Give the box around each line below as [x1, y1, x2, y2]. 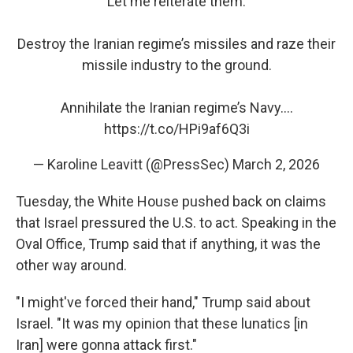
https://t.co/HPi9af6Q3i [103, 121, 250, 137]
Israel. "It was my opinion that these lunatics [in [16, 315, 308, 332]
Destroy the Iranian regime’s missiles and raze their [17, 35, 336, 52]
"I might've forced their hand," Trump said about [16, 294, 310, 310]
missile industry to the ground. [81, 57, 272, 73]
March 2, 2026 [232, 156, 320, 173]
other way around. [16, 257, 127, 273]
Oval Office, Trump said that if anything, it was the [16, 236, 321, 252]
